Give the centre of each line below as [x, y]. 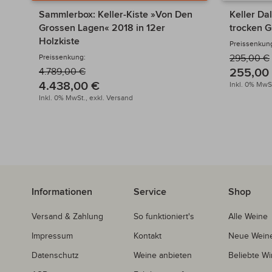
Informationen [62, 192]
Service [150, 192]
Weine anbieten [163, 256]
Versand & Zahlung [67, 217]
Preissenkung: [62, 57]
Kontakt [148, 236]
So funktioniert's [164, 217]
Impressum [52, 236]
